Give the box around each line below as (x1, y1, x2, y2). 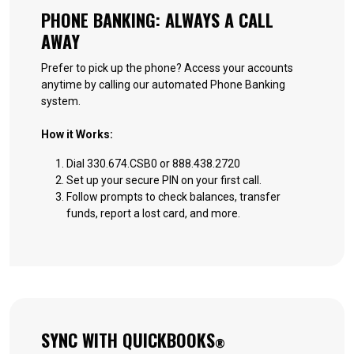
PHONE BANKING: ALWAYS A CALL (41, 6, 273, 32)
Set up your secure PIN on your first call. (66, 173, 262, 186)
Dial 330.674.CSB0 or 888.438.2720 (66, 156, 240, 170)
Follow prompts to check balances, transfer (66, 190, 281, 203)
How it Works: (41, 127, 113, 141)
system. (41, 94, 81, 107)
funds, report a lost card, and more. (66, 206, 240, 220)
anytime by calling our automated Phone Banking (41, 77, 285, 91)
